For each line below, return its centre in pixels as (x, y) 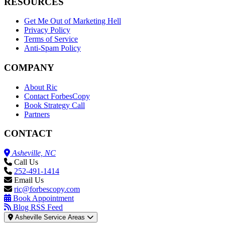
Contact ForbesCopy (57, 96)
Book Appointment (43, 198)
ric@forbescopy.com (47, 189)
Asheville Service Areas (50, 217)
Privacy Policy (47, 30)
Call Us (26, 162)
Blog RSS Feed (38, 207)
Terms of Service (51, 39)
